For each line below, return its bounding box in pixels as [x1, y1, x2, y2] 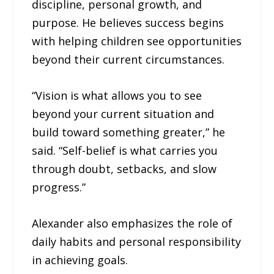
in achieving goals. [32, 252, 128, 267]
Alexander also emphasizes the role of [32, 215, 233, 231]
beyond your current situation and [32, 106, 215, 121]
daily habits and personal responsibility [32, 234, 242, 249]
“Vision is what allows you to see [32, 87, 202, 103]
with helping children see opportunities [32, 33, 242, 48]
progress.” [32, 179, 86, 194]
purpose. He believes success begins [32, 15, 224, 30]
